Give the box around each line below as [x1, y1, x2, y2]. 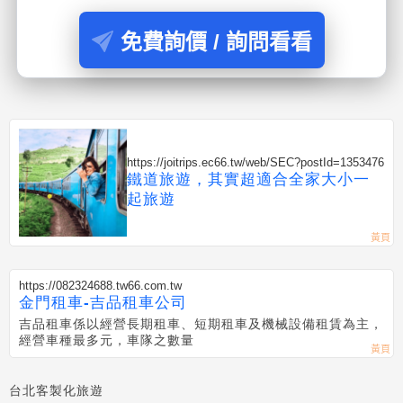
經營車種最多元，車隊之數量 [19, 333, 194, 347]
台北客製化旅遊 [9, 383, 103, 398]
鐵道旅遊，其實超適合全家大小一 [127, 171, 370, 188]
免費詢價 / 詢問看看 [120, 30, 312, 54]
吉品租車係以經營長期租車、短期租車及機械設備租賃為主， [19, 317, 383, 331]
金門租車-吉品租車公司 [19, 294, 187, 311]
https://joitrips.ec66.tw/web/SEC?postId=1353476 [127, 156, 384, 169]
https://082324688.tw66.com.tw [19, 279, 182, 292]
